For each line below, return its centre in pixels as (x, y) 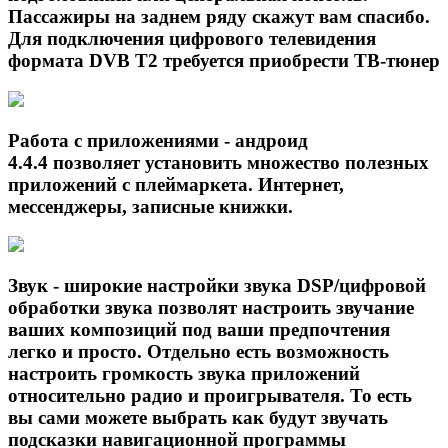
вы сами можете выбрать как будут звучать (198, 417)
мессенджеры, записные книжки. (150, 206)
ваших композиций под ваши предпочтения (199, 329)
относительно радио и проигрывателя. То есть (210, 395)
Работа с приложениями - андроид (158, 140)
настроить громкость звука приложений (184, 373)
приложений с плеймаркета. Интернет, (176, 184)
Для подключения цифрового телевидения (192, 39)
